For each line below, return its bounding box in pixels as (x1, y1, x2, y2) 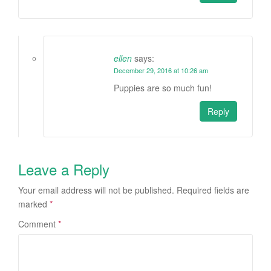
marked (18, 198, 50, 211)
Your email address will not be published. (18, 184, 174, 197)
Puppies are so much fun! (114, 82, 212, 94)
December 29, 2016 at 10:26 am (114, 65, 208, 76)
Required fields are (177, 184, 249, 197)
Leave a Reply (18, 158, 109, 180)
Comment (18, 218, 58, 230)
